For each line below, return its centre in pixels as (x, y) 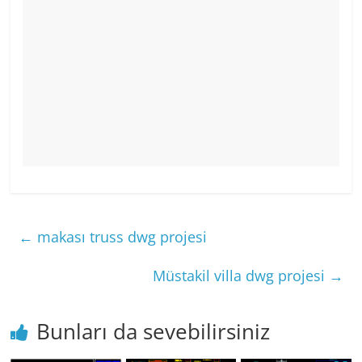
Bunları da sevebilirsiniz (154, 332)
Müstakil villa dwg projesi (240, 276)
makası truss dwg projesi (120, 237)
